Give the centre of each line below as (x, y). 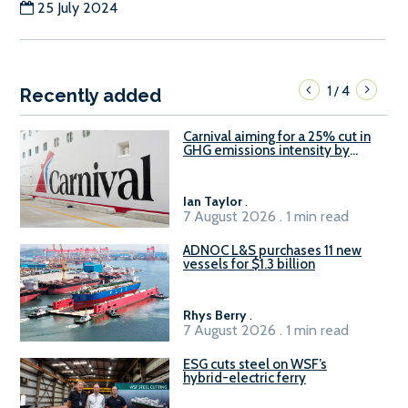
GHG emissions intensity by (266, 150)
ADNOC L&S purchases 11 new (272, 250)
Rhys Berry (215, 315)
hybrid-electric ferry (245, 377)
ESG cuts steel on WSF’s (255, 364)
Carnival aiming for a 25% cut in (277, 136)
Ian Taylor (213, 201)
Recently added (91, 95)
